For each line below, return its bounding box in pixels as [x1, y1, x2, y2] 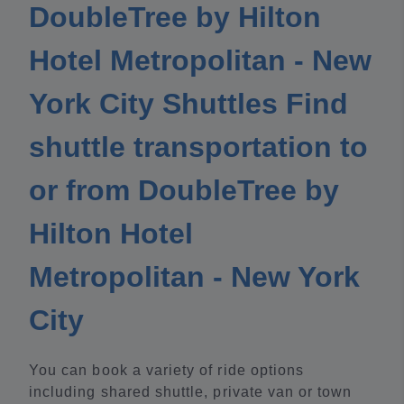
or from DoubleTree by [29, 174, 339, 207]
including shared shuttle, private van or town [29, 384, 353, 400]
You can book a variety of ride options [29, 363, 305, 379]
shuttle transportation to [29, 131, 368, 164]
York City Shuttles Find [29, 87, 348, 121]
